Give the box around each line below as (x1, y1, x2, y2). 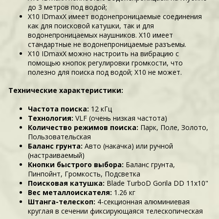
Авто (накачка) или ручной (83, 141, 174, 151)
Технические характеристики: (8, 86, 124, 95)
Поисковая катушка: (28, 178, 105, 188)
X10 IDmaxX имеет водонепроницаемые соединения (28, 11, 202, 21)
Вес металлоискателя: (28, 187, 112, 197)
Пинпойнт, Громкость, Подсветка (28, 169, 141, 178)
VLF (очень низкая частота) (73, 113, 168, 123)
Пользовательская (28, 131, 91, 141)
